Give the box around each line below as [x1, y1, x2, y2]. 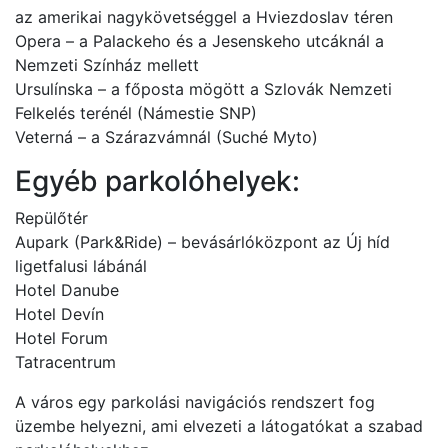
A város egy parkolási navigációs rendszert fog [15, 392, 375, 412]
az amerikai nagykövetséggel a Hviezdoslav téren [15, 7, 393, 27]
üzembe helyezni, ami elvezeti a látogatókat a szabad [15, 416, 423, 436]
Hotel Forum [15, 328, 108, 348]
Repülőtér [15, 208, 88, 228]
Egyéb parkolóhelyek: [15, 164, 300, 198]
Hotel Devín [15, 304, 104, 324]
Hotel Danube [15, 280, 119, 300]
